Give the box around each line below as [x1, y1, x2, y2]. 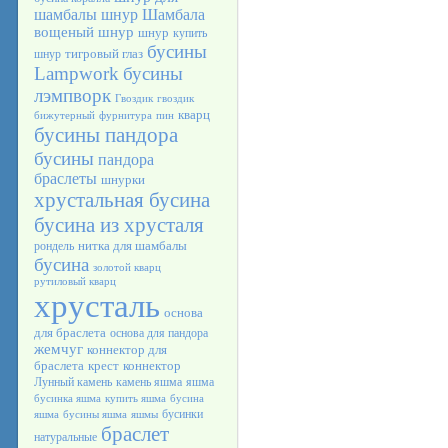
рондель [34, 239, 74, 253]
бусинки [162, 407, 203, 421]
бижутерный [34, 110, 95, 121]
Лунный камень [34, 375, 112, 389]
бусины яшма [63, 409, 127, 420]
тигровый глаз [65, 46, 143, 61]
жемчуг [34, 341, 83, 357]
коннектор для [87, 342, 167, 357]
